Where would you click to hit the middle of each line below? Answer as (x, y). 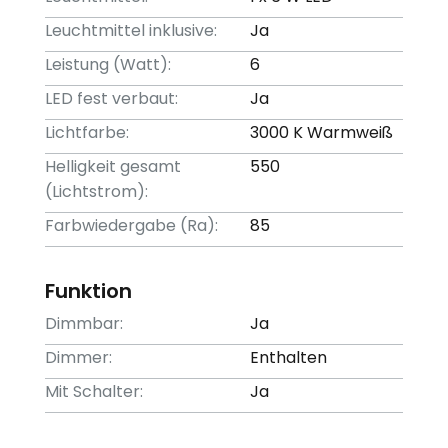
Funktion (89, 291)
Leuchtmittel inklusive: (131, 30)
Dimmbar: (84, 323)
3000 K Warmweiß (322, 132)
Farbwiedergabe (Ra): (132, 225)
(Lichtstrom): (97, 191)
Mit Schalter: (94, 391)
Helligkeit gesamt (113, 166)
